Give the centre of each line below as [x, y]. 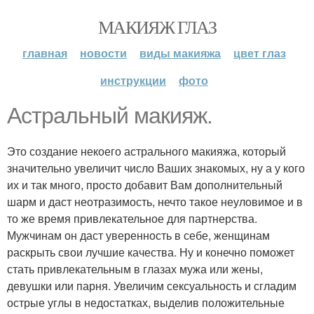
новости [103, 53]
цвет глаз [260, 53]
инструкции [133, 80]
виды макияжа [180, 53]
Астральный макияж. [110, 116]
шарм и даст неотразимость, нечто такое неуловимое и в [155, 202]
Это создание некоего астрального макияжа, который [146, 151]
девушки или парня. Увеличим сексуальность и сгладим [152, 286]
